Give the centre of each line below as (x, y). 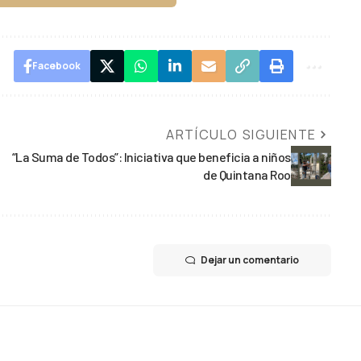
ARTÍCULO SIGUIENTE (242, 134)
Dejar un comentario (249, 259)
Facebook (56, 65)
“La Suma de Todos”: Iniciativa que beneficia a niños (151, 156)
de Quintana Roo (247, 174)
